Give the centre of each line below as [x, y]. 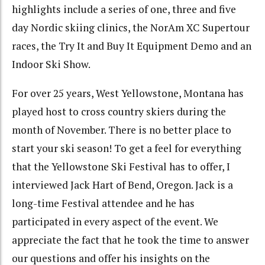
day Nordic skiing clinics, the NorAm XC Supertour [131, 28]
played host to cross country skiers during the [119, 111]
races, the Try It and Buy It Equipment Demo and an [132, 46]
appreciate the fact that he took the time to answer [130, 240]
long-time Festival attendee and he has [103, 203]
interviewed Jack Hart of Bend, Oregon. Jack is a [122, 185]
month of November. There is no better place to [122, 130]
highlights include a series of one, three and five [124, 9]
